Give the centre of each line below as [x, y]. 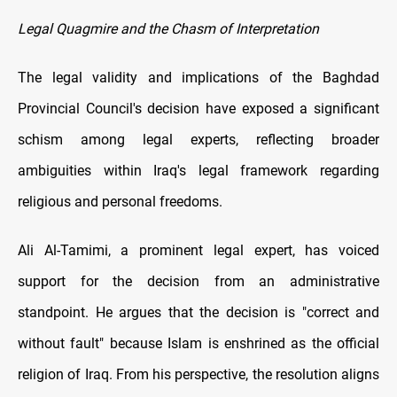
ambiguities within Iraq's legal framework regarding [198, 171]
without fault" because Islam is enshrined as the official [198, 344]
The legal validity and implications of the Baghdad [198, 78]
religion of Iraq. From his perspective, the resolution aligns [198, 375]
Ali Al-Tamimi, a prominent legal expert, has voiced [198, 251]
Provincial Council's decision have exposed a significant [198, 109]
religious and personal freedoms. [120, 202]
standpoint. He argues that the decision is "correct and [198, 313]
